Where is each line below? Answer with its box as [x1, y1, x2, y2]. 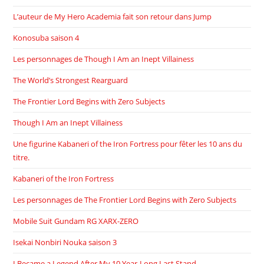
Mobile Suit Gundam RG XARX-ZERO [13, 215, 139, 226]
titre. [13, 151, 30, 163]
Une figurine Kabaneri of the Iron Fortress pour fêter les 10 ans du [13, 138, 243, 149]
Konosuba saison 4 [13, 32, 80, 43]
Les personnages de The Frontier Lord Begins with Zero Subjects [13, 194, 237, 205]
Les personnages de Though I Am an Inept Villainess [13, 53, 194, 64]
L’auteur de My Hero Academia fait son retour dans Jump [13, 11, 212, 22]
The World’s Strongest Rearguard [13, 74, 128, 85]
